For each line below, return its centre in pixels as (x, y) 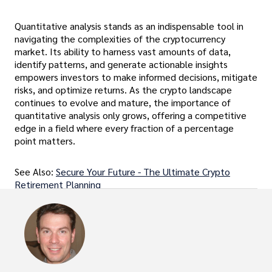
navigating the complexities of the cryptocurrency (120, 39)
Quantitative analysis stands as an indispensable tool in (129, 26)
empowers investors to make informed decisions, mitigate (136, 77)
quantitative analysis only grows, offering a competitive (131, 115)
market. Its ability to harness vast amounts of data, (123, 52)
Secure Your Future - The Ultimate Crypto (143, 172)
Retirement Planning (58, 185)
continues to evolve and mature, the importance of (123, 103)
